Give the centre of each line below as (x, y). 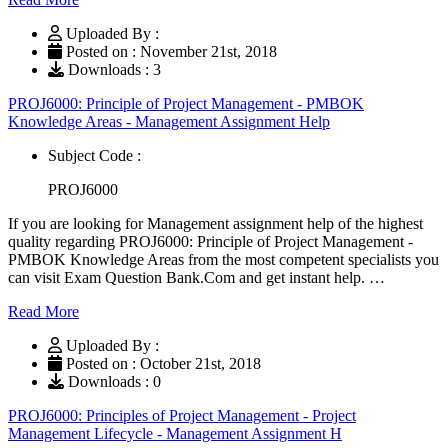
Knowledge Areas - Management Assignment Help (169, 121)
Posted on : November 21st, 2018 (169, 51)
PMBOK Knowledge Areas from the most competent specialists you (223, 259)
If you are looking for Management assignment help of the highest (215, 223)
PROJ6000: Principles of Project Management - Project (182, 415)
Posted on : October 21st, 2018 (161, 363)
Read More (43, 311)
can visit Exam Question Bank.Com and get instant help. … (196, 277)
